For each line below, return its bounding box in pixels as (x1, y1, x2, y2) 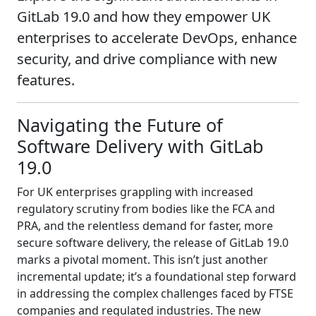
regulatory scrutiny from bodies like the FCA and (17, 200, 275, 217)
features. (17, 70, 75, 90)
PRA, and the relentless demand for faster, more (17, 217, 273, 233)
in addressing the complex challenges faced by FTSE (17, 285, 293, 301)
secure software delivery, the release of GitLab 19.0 (17, 234, 288, 250)
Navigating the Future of (17, 112, 223, 137)
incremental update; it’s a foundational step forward (17, 268, 296, 284)
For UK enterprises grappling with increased (17, 183, 253, 200)
